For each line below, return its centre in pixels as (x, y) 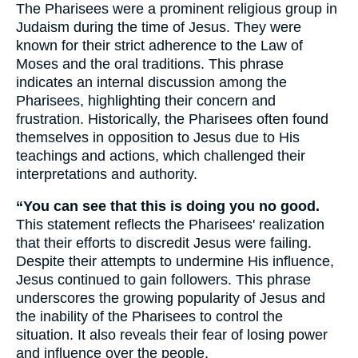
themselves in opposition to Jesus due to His (158, 137)
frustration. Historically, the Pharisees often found (172, 119)
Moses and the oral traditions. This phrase (150, 64)
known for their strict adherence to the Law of (159, 45)
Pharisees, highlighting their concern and (146, 100)
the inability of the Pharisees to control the (149, 317)
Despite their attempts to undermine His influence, (175, 262)
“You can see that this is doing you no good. (168, 207)
